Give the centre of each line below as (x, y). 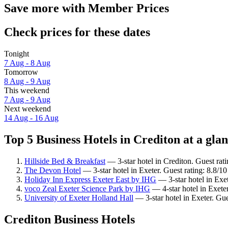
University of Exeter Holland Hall (79, 197)
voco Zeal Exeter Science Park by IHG (87, 188)
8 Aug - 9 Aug (27, 81)
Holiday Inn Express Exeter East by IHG (90, 179)
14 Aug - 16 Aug (31, 118)
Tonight (17, 54)
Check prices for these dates (77, 32)
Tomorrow (21, 72)
